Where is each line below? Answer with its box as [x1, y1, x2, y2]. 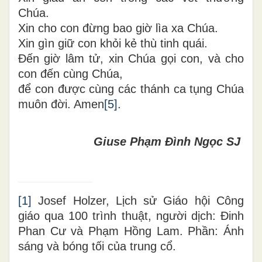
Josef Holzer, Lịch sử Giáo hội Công [32, 194, 244, 207]
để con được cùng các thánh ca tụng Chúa [18, 82, 244, 95]
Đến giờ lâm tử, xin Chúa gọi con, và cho [18, 51, 244, 65]
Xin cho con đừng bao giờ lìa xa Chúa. [18, 21, 218, 35]
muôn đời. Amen [18, 97, 104, 111]
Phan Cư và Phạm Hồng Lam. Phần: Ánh [18, 224, 244, 237]
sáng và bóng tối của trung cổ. [18, 239, 176, 253]
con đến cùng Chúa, [18, 67, 123, 80]
